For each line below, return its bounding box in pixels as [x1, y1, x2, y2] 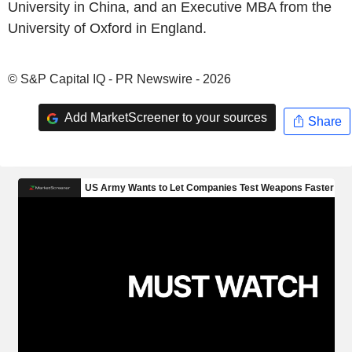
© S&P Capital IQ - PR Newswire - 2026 [8, 72, 231, 86]
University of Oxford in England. [8, 20, 207, 36]
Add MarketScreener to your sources [61, 110, 267, 124]
